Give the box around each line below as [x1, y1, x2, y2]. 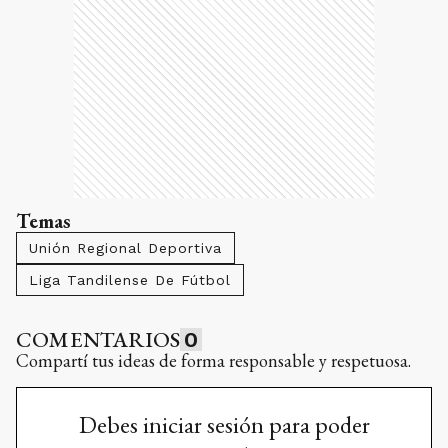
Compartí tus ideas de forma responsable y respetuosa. [16, 348, 411, 372]
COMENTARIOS [16, 324, 181, 354]
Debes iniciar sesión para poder [78, 408, 370, 440]
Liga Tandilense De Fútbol [29, 271, 231, 288]
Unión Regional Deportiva [29, 239, 222, 256]
